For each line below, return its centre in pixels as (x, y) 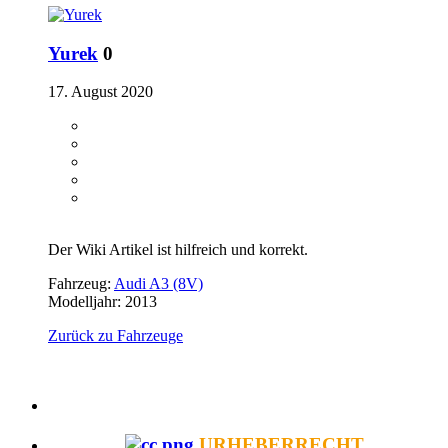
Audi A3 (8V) (158, 284)
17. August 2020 (100, 92)
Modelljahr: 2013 (102, 302)
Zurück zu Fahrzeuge (115, 336)
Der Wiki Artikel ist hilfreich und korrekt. (178, 250)
